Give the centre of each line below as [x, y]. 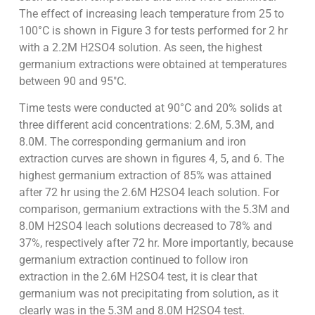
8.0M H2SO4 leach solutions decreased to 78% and [145, 226]
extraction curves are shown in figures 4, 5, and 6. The [151, 159]
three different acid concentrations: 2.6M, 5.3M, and [146, 125]
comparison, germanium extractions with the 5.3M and [154, 210]
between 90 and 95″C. [72, 81]
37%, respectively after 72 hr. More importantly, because [156, 243]
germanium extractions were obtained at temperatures [153, 64]
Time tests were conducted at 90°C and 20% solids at [150, 108]
